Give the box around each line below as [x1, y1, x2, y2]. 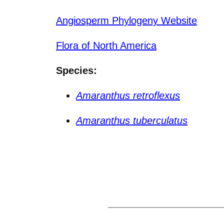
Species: [56, 64, 97, 76]
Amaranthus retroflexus [76, 89, 180, 101]
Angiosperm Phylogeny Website [56, 14, 197, 26]
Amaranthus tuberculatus [76, 114, 187, 126]
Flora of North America [56, 39, 156, 51]
